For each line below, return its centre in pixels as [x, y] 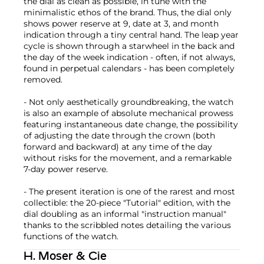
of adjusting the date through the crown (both [119, 135]
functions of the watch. [71, 236]
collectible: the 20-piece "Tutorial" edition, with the [127, 202]
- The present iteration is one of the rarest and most [129, 191]
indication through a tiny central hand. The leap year [131, 34]
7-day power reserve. [66, 169]
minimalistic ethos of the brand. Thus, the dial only [128, 12]
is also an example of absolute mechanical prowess [128, 113]
